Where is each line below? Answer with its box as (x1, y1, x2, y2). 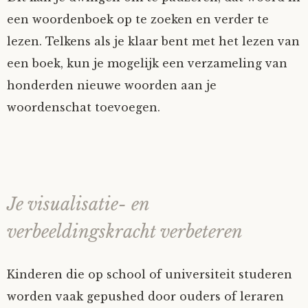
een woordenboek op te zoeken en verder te (7, 12, 269, 26)
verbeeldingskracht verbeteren (7, 221, 243, 243)
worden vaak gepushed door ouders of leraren (7, 289, 284, 303)
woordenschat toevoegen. (7, 100, 160, 114)
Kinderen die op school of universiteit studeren (7, 267, 292, 281)
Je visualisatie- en (7, 194, 149, 215)
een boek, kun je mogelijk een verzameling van (7, 56, 287, 70)
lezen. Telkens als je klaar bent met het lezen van (7, 34, 300, 48)
